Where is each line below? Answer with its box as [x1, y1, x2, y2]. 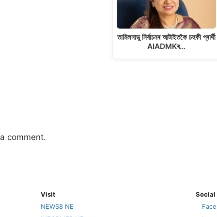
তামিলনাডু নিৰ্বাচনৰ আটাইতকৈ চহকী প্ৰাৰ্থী [117, 32, 216, 42]
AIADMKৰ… [147, 41, 186, 51]
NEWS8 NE [41, 202, 74, 210]
